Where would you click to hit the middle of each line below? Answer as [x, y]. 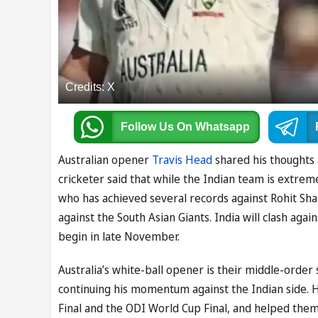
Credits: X [90, 87]
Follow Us [148, 127]
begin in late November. [120, 237]
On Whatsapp [213, 127]
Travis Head [182, 160]
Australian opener [105, 160]
